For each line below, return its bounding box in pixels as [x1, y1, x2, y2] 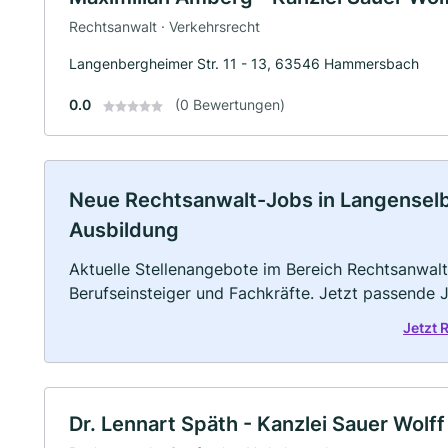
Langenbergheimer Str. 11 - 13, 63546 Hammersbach [69, 54, 419, 72]
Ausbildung [69, 217, 179, 242]
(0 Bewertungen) [175, 95, 285, 113]
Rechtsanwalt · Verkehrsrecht [69, 17, 260, 35]
